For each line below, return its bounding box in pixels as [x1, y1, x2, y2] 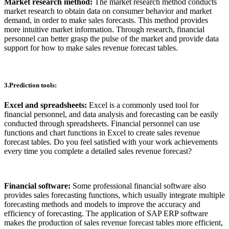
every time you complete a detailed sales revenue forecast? [4, 146, 192, 155]
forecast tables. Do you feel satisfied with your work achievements [4, 137, 218, 146]
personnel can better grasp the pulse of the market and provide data [4, 34, 219, 43]
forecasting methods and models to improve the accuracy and [4, 199, 200, 209]
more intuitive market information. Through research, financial [4, 25, 204, 34]
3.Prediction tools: [4, 81, 57, 89]
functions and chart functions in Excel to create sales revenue [4, 128, 200, 137]
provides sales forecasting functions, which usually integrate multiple [4, 190, 225, 199]
